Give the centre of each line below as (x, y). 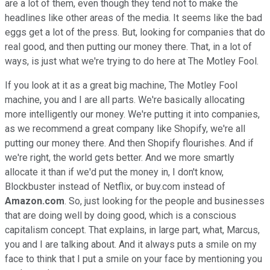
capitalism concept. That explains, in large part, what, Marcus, (132, 230)
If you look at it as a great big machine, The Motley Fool (121, 85)
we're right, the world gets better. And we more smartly (120, 157)
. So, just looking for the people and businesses (165, 201)
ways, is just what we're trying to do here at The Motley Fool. (133, 61)
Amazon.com (35, 201)
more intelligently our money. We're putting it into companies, (132, 114)
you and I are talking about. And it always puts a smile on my (131, 244)
